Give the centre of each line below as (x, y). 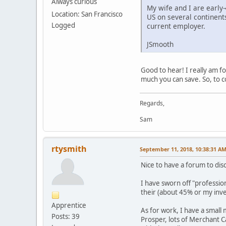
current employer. (176, 26)
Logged (63, 25)
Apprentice (69, 206)
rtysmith (69, 149)
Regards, (152, 103)
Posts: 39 (66, 217)
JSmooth (160, 44)
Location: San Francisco (87, 14)
